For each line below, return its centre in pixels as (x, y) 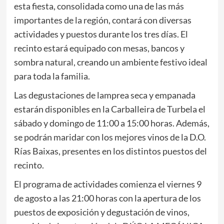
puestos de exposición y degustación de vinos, (101, 212)
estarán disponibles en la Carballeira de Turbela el (109, 109)
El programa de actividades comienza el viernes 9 (107, 184)
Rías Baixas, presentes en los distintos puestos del (110, 151)
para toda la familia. (52, 76)
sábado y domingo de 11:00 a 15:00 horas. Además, (111, 123)
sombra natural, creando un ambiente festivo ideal (110, 62)
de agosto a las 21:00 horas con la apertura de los (107, 198)
